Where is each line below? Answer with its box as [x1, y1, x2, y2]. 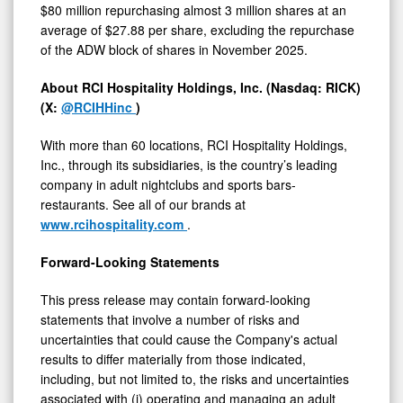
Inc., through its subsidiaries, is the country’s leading [40, 155, 337, 174]
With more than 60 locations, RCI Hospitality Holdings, [40, 135, 347, 154]
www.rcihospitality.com [40, 214, 187, 233]
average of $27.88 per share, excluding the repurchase [40, 20, 354, 39]
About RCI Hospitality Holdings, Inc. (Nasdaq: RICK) [40, 77, 361, 96]
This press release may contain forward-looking [40, 290, 310, 309]
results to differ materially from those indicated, [40, 349, 306, 368]
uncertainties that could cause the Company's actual [40, 329, 337, 348]
